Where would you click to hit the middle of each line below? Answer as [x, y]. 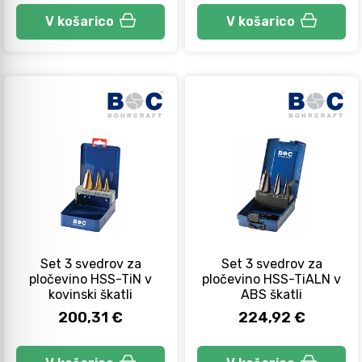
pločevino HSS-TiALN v [271, 279]
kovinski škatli [90, 294]
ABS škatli [271, 294]
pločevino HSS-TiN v [90, 279]
